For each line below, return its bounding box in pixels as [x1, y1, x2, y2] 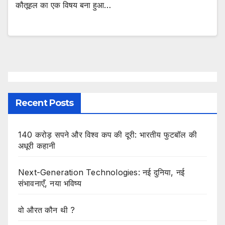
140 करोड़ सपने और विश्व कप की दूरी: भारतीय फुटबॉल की [18, 129, 197, 140]
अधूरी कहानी [18, 140, 56, 151]
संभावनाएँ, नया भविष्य [18, 178, 81, 188]
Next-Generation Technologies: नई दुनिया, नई [18, 167, 184, 177]
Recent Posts [16, 97, 74, 108]
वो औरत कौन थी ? [18, 204, 75, 215]
